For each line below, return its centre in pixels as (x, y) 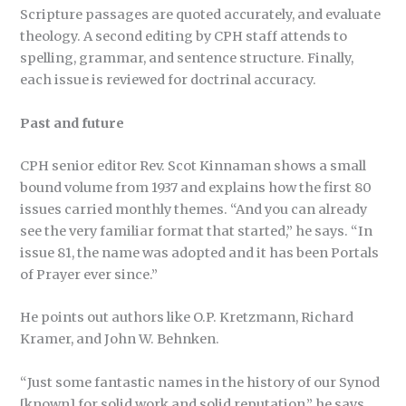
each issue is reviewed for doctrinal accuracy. (169, 80)
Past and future (72, 123)
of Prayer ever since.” (89, 274)
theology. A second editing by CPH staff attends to (184, 37)
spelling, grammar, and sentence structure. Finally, (187, 58)
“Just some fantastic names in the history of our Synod (200, 382)
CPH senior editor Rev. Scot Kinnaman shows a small (193, 165)
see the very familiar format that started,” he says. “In (197, 231)
